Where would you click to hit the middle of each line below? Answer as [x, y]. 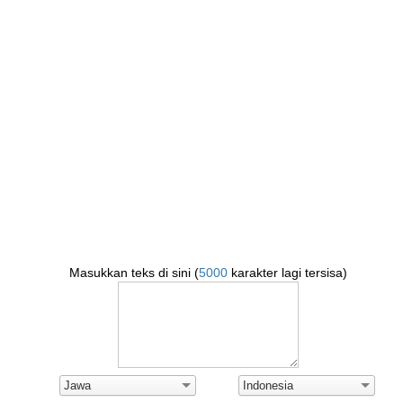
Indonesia [268, 385]
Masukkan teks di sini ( [134, 273]
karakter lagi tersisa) [287, 273]
